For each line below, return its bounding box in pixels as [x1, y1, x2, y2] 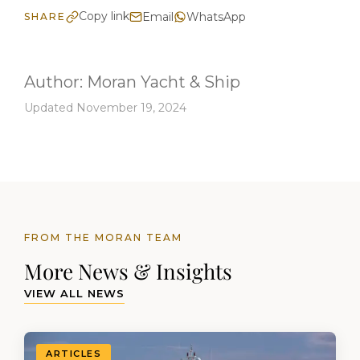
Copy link [79, 9, 129, 24]
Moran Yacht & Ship [87, 72, 240, 92]
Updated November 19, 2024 [24, 100, 186, 116]
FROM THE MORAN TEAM [24, 231, 182, 244]
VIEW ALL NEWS [24, 287, 125, 301]
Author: [24, 72, 87, 92]
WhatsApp [186, 9, 246, 24]
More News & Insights [24, 257, 232, 286]
